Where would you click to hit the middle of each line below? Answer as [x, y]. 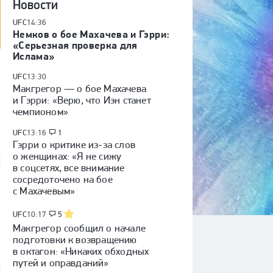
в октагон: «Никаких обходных [81, 251]
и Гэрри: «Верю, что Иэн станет [82, 100]
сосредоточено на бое [63, 179]
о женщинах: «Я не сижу [67, 156]
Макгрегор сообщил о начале [79, 228]
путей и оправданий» [61, 263]
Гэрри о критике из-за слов [74, 144]
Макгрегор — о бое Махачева [80, 88]
